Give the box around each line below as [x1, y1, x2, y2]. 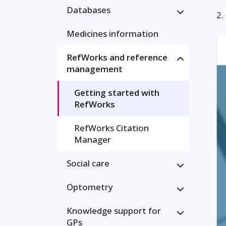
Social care [67, 157, 109, 169]
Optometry [67, 181, 113, 193]
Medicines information [67, 28, 158, 39]
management [67, 63, 123, 75]
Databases [67, 4, 110, 16]
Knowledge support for [67, 205, 161, 216]
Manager [74, 134, 111, 145]
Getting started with [74, 87, 159, 98]
